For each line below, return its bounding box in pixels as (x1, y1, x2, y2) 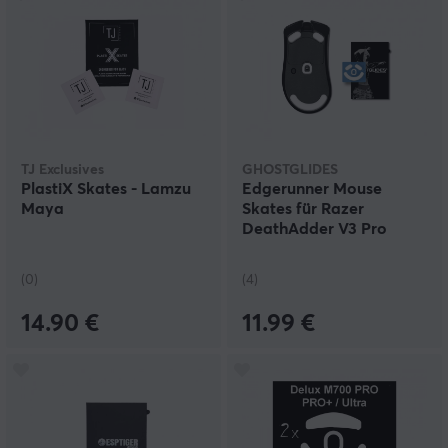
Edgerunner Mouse (242, 181, 382, 198)
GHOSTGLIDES (242, 163, 338, 178)
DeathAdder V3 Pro (242, 221, 387, 238)
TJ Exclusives (21, 163, 104, 178)
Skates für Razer (242, 201, 364, 218)
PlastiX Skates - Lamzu (21, 181, 191, 198)
